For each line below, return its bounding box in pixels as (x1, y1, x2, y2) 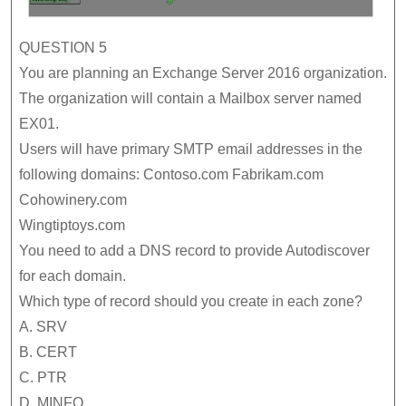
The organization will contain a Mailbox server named (19, 90, 362, 106)
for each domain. (19, 267, 126, 284)
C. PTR (19, 369, 67, 385)
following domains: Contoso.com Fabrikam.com (19, 166, 324, 182)
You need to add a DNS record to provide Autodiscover (19, 242, 370, 258)
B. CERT (19, 343, 77, 360)
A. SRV (19, 318, 67, 334)
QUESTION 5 (19, 39, 107, 55)
